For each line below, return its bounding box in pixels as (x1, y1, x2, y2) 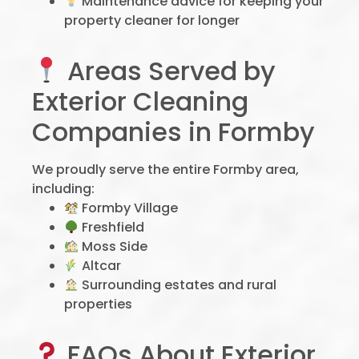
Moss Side (79, 237, 148, 256)
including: (32, 179, 95, 198)
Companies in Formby (32, 114, 315, 150)
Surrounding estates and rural (79, 276, 277, 294)
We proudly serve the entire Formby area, (32, 160, 299, 179)
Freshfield (79, 218, 145, 236)
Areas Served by (61, 53, 276, 89)
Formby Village (79, 199, 179, 217)
